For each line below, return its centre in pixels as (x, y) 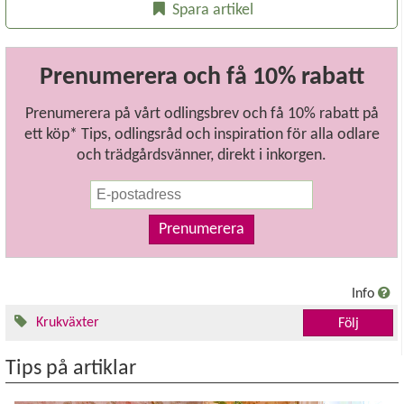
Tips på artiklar (71, 368)
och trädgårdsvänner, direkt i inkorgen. (202, 155)
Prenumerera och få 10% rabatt (202, 77)
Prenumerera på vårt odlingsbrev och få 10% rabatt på (202, 114)
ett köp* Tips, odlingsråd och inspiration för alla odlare (202, 134)
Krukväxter (68, 322)
